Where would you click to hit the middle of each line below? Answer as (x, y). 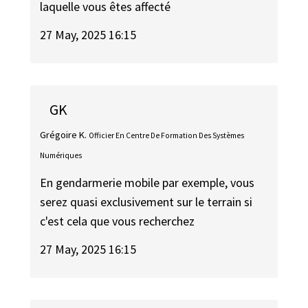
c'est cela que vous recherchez (118, 221)
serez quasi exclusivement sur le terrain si (146, 202)
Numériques (61, 155)
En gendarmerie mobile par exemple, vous (147, 183)
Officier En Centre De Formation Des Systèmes (167, 135)
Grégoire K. (64, 134)
